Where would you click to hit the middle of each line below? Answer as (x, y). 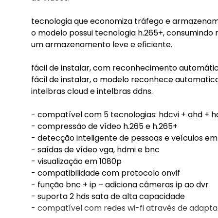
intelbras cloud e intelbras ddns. (92, 91)
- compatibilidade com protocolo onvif (106, 173)
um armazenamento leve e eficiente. (102, 45)
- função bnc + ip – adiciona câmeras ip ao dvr (120, 185)
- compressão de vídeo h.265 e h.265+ (104, 126)
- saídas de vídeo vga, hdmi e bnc (95, 150)
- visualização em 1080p (76, 161)
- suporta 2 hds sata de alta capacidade (108, 196)
